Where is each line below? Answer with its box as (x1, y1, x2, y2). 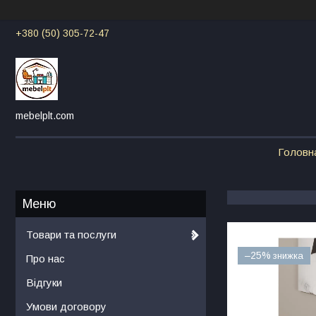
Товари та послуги (26, 228, 116, 241)
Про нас (26, 252, 65, 265)
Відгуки (26, 276, 62, 288)
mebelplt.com (16, 109, 74, 121)
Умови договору (26, 300, 107, 312)
